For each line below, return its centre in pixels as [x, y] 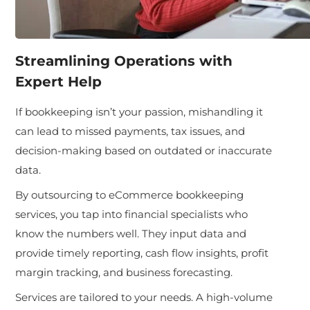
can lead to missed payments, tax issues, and [130, 131]
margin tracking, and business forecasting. [124, 272]
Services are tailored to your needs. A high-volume [144, 297]
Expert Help [59, 81]
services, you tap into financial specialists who [132, 214]
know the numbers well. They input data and [131, 233]
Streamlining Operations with [124, 61]
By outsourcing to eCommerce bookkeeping [130, 194]
